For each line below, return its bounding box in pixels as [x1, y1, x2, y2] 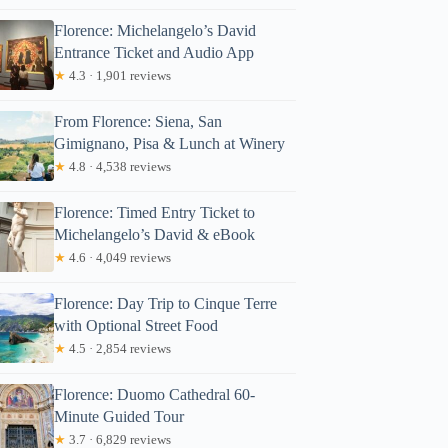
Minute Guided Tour [54, 407, 185, 425]
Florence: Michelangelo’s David [54, 21, 257, 39]
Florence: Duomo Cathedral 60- [54, 385, 256, 403]
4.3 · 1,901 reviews [66, 67, 172, 83]
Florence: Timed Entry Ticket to [54, 203, 256, 221]
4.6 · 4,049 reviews [66, 249, 172, 265]
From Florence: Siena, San [54, 112, 223, 130]
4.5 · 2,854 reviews [66, 340, 172, 356]
